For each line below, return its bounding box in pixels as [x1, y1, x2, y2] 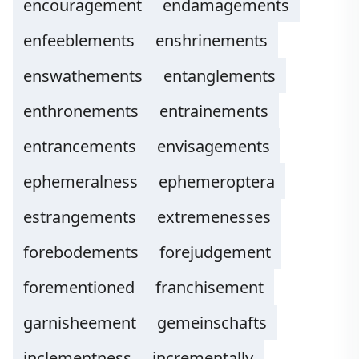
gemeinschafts [157, 312, 267, 333]
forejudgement [159, 241, 271, 263]
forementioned [23, 276, 135, 298]
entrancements [23, 135, 136, 157]
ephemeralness [23, 171, 138, 192]
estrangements [23, 206, 136, 228]
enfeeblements [23, 30, 135, 51]
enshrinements [155, 30, 268, 51]
